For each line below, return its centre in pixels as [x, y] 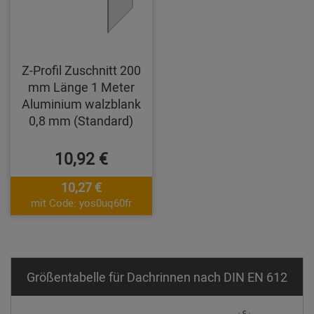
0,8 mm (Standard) [81, 121]
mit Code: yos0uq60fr [81, 203]
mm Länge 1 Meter [81, 87]
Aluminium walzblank [81, 104]
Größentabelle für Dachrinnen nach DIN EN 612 [157, 277]
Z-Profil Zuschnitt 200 [81, 70]
